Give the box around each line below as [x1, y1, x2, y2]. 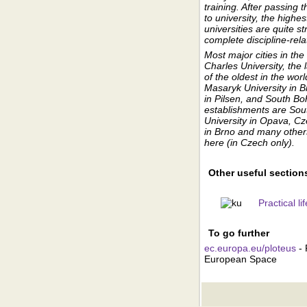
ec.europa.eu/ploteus [204, 243, 296, 254]
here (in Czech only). [204, 137, 295, 148]
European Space [204, 254, 277, 265]
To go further [208, 228, 269, 238]
